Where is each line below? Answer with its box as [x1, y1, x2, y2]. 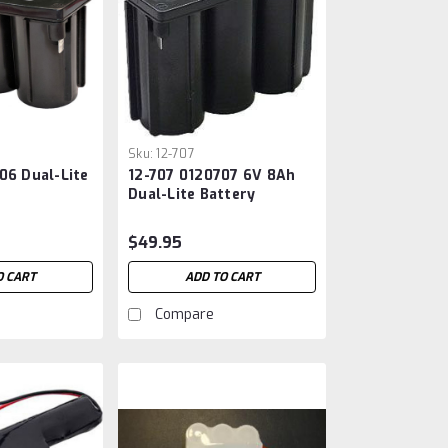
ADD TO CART [184, 269, 260, 286]
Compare [155, 305, 215, 325]
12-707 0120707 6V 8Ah [128, 166, 296, 186]
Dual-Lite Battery [128, 185, 256, 205]
